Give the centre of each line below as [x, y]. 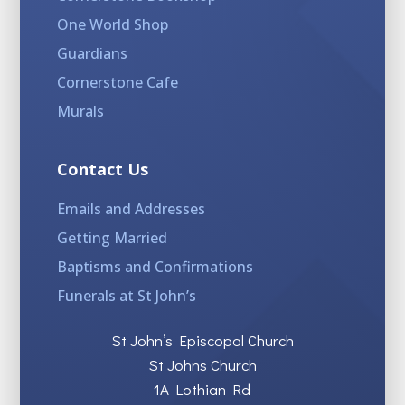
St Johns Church [202, 365]
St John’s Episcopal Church [202, 341]
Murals [80, 112]
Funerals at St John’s [126, 296]
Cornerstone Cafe [117, 83]
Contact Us [102, 170]
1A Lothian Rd [202, 390]
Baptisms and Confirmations [155, 267]
